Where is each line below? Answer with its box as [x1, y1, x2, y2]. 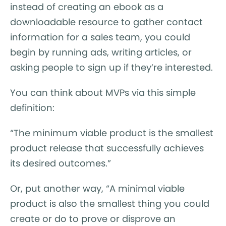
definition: [10, 101, 54, 114]
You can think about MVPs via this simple [10, 86, 196, 99]
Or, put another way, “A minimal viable [10, 182, 185, 195]
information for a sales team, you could [10, 30, 190, 43]
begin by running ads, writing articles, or [10, 45, 192, 59]
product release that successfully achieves [10, 141, 204, 154]
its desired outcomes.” [10, 156, 111, 169]
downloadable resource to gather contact [10, 15, 203, 28]
